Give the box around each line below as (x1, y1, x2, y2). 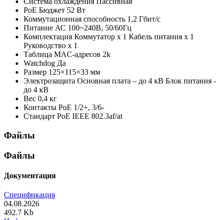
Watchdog (24, 59, 55, 68)
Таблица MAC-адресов (24, 50, 101, 59)
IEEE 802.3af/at (72, 112, 122, 121)
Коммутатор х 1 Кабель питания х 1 (74, 32, 194, 41)
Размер (24, 68, 47, 77)
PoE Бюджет (24, 6, 65, 15)
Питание (24, 24, 53, 32)
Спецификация (4, 191, 55, 199)
